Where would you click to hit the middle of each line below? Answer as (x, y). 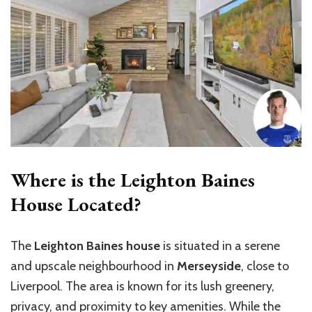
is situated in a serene (220, 246)
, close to (265, 266)
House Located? (76, 204)
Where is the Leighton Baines (133, 180)
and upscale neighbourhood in (94, 266)
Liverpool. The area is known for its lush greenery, (142, 287)
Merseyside (209, 266)
